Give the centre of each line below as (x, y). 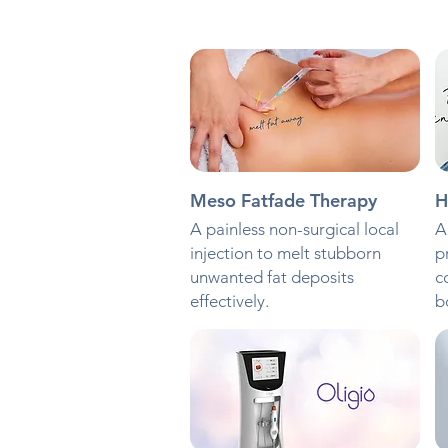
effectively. (229, 301)
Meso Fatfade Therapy (283, 201)
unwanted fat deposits (271, 277)
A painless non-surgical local (294, 229)
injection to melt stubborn (285, 253)
